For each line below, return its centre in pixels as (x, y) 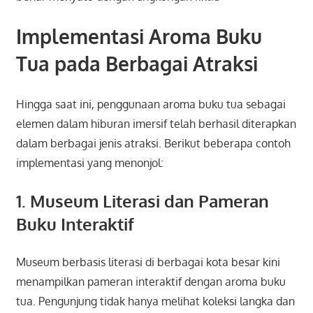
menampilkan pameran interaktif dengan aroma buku (151, 281)
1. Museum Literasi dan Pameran (142, 201)
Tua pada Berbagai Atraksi (137, 63)
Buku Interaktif (75, 224)
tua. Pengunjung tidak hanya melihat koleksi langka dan (155, 301)
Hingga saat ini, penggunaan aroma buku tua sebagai (151, 104)
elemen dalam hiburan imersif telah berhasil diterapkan (156, 123)
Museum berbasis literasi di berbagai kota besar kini (148, 262)
